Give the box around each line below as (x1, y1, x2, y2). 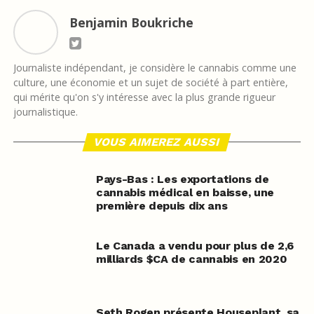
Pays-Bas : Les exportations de (95, 172, 269, 186)
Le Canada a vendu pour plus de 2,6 (95, 239, 294, 253)
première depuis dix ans (95, 199, 228, 213)
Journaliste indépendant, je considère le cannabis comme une (13, 61, 296, 75)
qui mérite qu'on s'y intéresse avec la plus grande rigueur (13, 90, 275, 104)
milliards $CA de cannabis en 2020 (95, 252, 287, 266)
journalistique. (13, 105, 78, 119)
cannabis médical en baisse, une (95, 186, 274, 200)
